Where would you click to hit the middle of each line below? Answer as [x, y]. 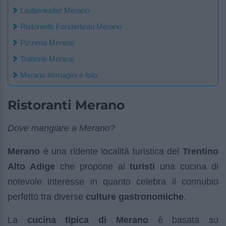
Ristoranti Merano [66, 105]
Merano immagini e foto [59, 75]
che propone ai [92, 166]
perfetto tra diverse [47, 196]
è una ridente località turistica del [111, 151]
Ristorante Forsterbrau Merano [71, 26]
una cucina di [187, 166]
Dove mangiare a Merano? [61, 128]
